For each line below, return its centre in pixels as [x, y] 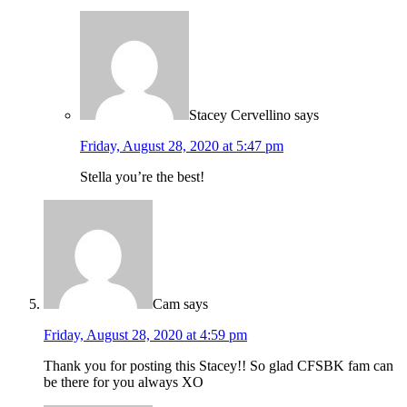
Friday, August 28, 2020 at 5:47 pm [182, 146]
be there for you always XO [124, 382]
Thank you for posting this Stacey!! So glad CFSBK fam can [218, 366]
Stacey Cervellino [240, 115]
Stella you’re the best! [142, 177]
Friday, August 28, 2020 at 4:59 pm [145, 335]
